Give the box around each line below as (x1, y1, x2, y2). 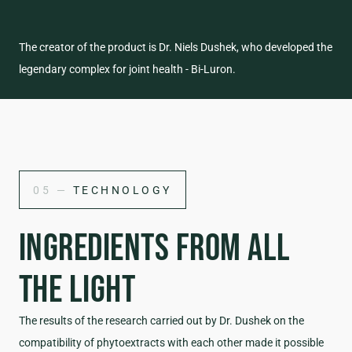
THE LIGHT (19, 266, 136, 310)
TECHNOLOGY (68, 183, 172, 196)
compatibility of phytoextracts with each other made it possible (19, 335, 324, 349)
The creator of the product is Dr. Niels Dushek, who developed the (19, 40, 332, 53)
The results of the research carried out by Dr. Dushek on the (19, 313, 304, 327)
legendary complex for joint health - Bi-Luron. (19, 62, 236, 75)
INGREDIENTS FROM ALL (19, 225, 291, 268)
